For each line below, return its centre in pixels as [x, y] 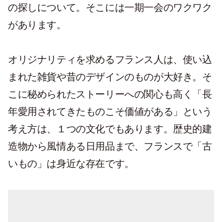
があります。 [37, 25]
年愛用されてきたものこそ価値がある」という [110, 111]
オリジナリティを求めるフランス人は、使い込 [110, 59]
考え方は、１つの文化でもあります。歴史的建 [110, 129]
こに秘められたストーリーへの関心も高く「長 [110, 94]
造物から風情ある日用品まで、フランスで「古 [110, 146]
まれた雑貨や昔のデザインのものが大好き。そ [110, 77]
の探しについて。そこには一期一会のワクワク [110, 7]
